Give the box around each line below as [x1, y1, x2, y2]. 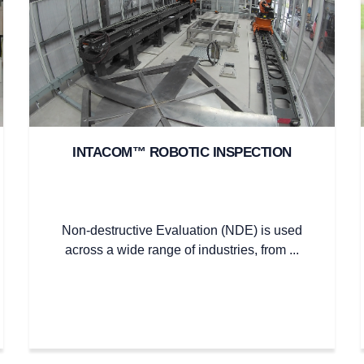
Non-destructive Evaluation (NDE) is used [61, 223, 302, 237]
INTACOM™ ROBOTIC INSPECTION [72, 144, 292, 160]
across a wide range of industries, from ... [64, 242, 299, 257]
